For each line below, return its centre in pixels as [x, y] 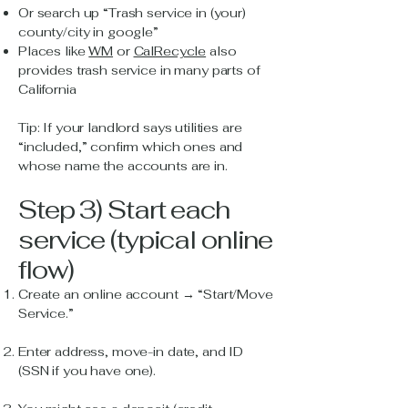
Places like [54, 51]
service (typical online [146, 240]
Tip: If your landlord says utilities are [130, 127]
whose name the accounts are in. [123, 166]
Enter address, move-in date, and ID [131, 352]
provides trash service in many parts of [139, 70]
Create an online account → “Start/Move [146, 294]
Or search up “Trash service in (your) [132, 13]
